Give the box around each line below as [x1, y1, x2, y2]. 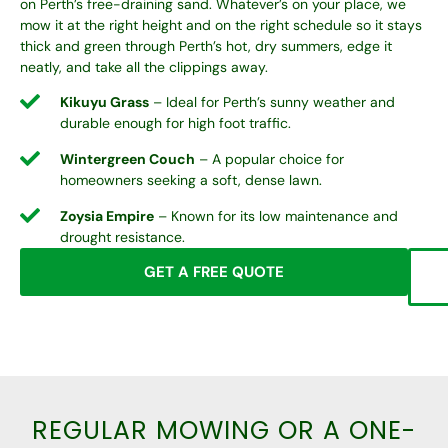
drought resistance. [60, 228, 185, 247]
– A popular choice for [195, 150, 344, 169]
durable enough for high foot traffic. [60, 114, 291, 133]
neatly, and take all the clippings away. [20, 57, 268, 76]
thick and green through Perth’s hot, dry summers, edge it [20, 36, 392, 55]
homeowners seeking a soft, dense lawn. [60, 171, 322, 190]
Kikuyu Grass [60, 93, 149, 112]
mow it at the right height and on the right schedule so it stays [20, 15, 422, 34]
